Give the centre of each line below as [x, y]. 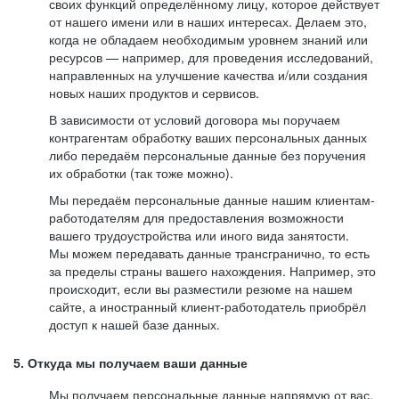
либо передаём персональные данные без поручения [208, 155]
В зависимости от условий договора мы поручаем [195, 119]
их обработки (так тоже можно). [141, 173]
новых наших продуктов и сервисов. [154, 93]
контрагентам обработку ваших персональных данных [208, 137]
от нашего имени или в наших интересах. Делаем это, [208, 21]
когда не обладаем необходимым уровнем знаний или [208, 39]
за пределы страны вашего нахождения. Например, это [212, 271]
